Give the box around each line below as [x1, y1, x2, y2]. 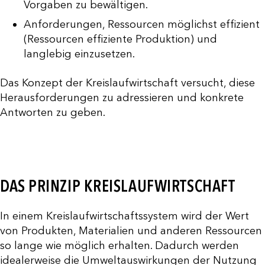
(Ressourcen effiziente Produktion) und [24, 33, 217, 46]
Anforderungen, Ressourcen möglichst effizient [24, 18, 260, 31]
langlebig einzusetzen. [24, 47, 135, 61]
